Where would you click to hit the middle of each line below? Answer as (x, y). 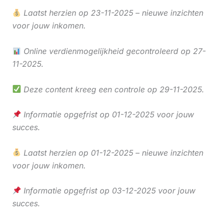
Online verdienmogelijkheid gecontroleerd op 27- (113, 51)
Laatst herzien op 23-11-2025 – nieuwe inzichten (112, 13)
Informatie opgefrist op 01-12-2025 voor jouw (107, 115)
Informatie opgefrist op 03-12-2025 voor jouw (108, 191)
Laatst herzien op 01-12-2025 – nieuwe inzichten (112, 152)
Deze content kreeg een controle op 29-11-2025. (112, 89)
